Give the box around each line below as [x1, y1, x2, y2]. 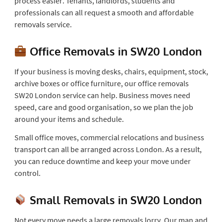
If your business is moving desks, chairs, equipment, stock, [14, 66, 208, 76]
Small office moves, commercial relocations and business [14, 132, 204, 142]
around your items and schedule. [14, 113, 124, 124]
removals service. [14, 19, 72, 29]
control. [14, 167, 41, 178]
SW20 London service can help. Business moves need [14, 90, 190, 100]
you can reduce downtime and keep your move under [14, 156, 191, 166]
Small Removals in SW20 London [26, 192, 202, 207]
